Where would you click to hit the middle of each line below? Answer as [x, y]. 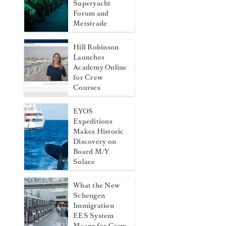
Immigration [94, 206]
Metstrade [90, 23]
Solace [84, 162]
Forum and [91, 13]
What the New [97, 185]
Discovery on [95, 142]
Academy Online [100, 67]
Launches [89, 57]
